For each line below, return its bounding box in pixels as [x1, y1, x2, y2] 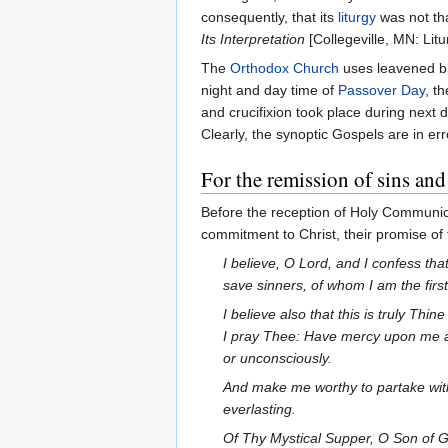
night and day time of [201, 82, 338, 99]
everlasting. [223, 401, 297, 418]
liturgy [338, 9, 376, 26]
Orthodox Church [230, 60, 339, 77]
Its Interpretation [201, 31, 305, 48]
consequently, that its [201, 9, 338, 26]
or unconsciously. [223, 350, 333, 367]
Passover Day [338, 82, 425, 99]
